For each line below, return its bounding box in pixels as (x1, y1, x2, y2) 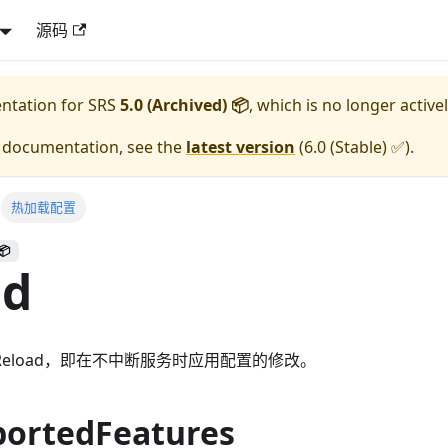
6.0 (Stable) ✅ (304, 136, 405, 158)
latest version (186, 136, 295, 158)
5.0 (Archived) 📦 (120, 94, 249, 116)
